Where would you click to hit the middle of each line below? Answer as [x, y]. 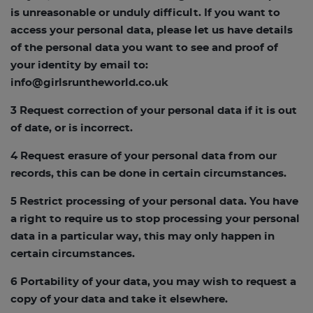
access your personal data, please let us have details [152, 30]
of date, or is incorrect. [72, 128]
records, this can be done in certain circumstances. [148, 174]
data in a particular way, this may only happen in [143, 236]
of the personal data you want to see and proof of [144, 48]
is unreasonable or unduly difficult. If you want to [145, 13]
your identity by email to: [79, 65]
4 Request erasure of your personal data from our [144, 156]
